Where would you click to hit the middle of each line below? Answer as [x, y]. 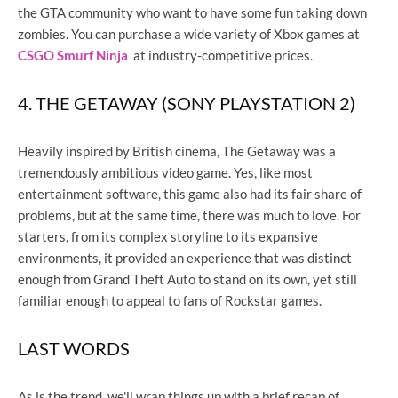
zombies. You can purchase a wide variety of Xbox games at [190, 33]
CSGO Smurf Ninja [73, 55]
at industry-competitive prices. [220, 55]
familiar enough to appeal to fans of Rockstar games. [170, 300]
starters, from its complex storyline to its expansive [168, 236]
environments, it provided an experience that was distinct [185, 257]
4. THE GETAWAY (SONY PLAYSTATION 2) [187, 103]
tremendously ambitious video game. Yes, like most [165, 172]
